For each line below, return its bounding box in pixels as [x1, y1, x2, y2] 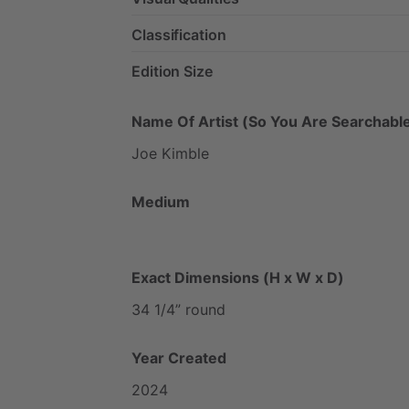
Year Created [131, 348, 226, 367]
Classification [131, 25, 226, 44]
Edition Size [131, 61, 213, 80]
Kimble [162, 143, 209, 163]
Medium [131, 192, 190, 211]
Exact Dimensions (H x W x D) [131, 267, 344, 287]
